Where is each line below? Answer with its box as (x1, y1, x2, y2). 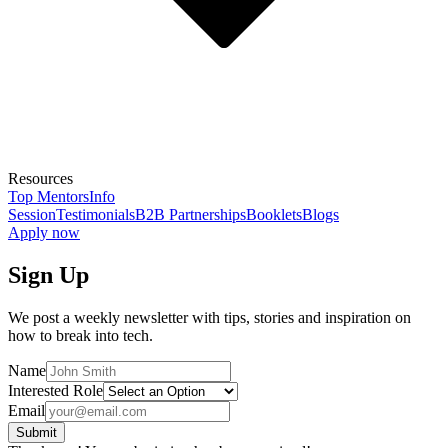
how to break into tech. (8, 326, 153, 344)
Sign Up (8, 261, 89, 288)
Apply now (8, 224, 80, 241)
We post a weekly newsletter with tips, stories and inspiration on (8, 308, 411, 326)
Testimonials (56, 206, 135, 223)
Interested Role (8, 381, 103, 399)
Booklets (246, 206, 302, 223)
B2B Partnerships (135, 206, 246, 223)
